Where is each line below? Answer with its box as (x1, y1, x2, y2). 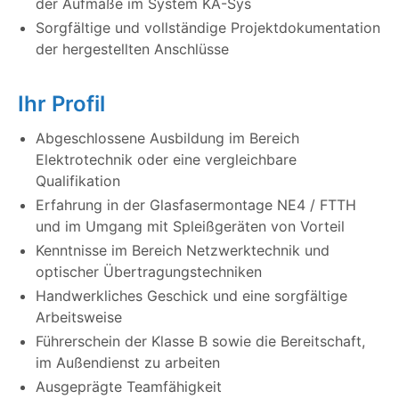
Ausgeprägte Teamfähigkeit (36, 378, 222, 396)
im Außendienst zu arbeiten (36, 354, 220, 372)
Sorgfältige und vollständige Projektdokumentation (36, 19, 380, 37)
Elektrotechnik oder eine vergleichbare (36, 151, 297, 169)
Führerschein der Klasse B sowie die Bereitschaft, (36, 332, 365, 351)
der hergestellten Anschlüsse (36, 40, 229, 59)
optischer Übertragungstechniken (36, 263, 262, 281)
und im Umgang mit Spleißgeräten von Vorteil (36, 217, 345, 236)
